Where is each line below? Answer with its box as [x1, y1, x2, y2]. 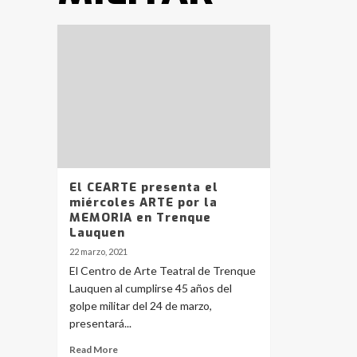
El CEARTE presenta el [69, 179, 218, 196]
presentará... [69, 316, 131, 331]
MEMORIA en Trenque [69, 210, 211, 226]
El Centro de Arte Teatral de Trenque [69, 264, 256, 278]
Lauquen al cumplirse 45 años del [69, 281, 232, 296]
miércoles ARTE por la [69, 194, 218, 211]
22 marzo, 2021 [69, 246, 127, 257]
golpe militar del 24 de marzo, [69, 299, 212, 313]
